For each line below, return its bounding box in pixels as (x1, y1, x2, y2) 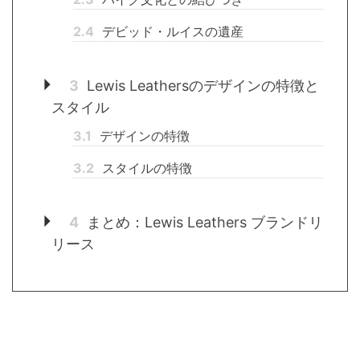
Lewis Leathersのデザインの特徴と (82, 77, 319, 95)
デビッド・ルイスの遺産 (98, 23, 243, 40)
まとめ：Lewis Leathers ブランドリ (82, 214, 323, 231)
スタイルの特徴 (98, 160, 192, 177)
